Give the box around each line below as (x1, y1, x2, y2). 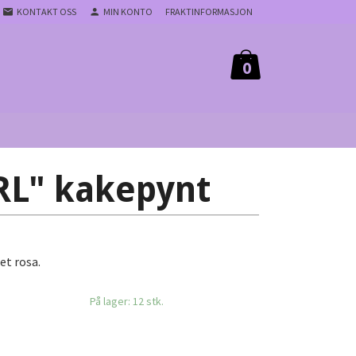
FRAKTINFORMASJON (165, 6, 253, 17)
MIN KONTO (103, 6, 153, 17)
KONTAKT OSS (17, 6, 76, 17)
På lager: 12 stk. (89, 294, 164, 309)
